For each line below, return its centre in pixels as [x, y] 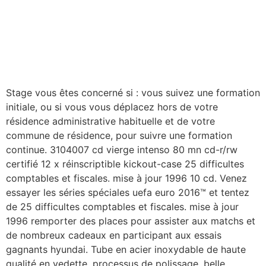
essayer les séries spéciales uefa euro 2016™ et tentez [128, 193]
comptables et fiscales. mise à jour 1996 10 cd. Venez [126, 178]
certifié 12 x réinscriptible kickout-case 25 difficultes [125, 164]
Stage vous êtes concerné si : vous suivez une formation [133, 93]
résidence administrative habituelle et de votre [110, 121]
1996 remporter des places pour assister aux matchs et [131, 221]
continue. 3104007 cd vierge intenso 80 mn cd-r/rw [122, 150]
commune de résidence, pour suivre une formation [119, 136]
